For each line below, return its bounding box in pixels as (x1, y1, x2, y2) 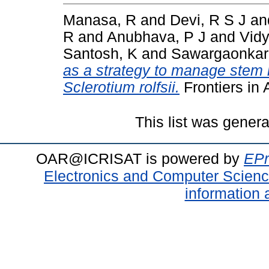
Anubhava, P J (107, 28, 206, 45)
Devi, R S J (170, 11, 246, 28)
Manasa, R (63, 11, 136, 28)
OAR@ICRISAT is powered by (36, 150, 244, 167)
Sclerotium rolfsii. (63, 79, 180, 95)
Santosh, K (63, 45, 138, 62)
